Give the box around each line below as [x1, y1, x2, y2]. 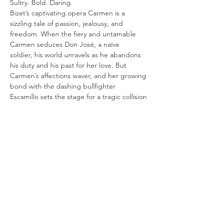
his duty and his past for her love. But [10, 61, 126, 70]
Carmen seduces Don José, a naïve [10, 40, 119, 49]
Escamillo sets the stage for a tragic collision [10, 92, 149, 101]
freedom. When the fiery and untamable [10, 29, 138, 38]
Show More [10, 129, 45, 138]
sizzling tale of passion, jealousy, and [10, 19, 123, 28]
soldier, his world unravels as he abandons [10, 50, 143, 59]
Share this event [10, 182, 100, 195]
